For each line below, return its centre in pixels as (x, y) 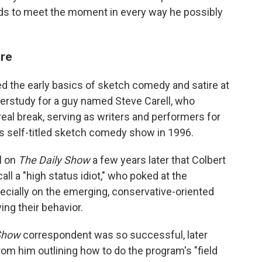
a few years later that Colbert (159, 160)
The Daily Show (55, 160)
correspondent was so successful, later (114, 235)
